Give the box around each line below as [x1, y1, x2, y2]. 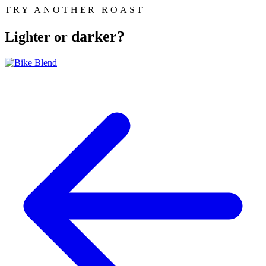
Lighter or [5, 28, 71, 45]
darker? [71, 27, 125, 45]
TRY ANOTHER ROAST [5, 5, 145, 15]
